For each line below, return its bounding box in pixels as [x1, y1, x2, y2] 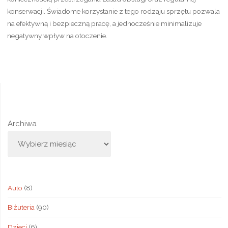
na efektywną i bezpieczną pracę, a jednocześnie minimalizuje [7, 19, 202, 27]
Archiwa [7, 119, 37, 129]
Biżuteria [7, 203, 35, 211]
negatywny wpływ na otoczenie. [7, 31, 107, 40]
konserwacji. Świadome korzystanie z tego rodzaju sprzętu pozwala [7, 7, 220, 15]
